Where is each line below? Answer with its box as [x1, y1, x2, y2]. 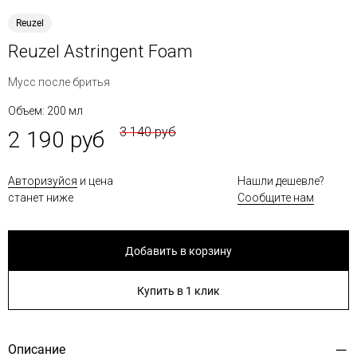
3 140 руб [120, 124, 176, 139]
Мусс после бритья [8, 76, 110, 88]
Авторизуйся [8, 175, 77, 187]
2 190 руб [8, 127, 104, 153]
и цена [77, 175, 113, 187]
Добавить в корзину [125, 245, 232, 257]
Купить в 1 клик [137, 284, 220, 297]
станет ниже [8, 191, 73, 204]
